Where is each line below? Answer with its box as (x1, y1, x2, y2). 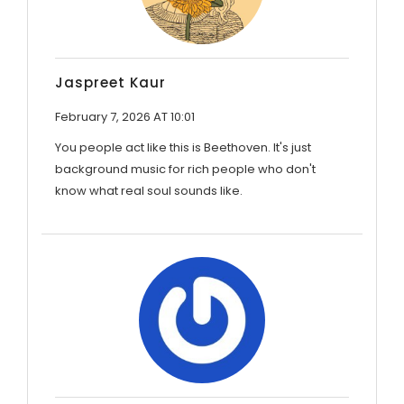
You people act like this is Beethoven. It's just (55, 138, 311, 156)
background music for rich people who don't (55, 160, 316, 178)
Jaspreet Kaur (55, 72, 166, 92)
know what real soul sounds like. (55, 181, 243, 199)
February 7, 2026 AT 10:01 (55, 107, 195, 125)
